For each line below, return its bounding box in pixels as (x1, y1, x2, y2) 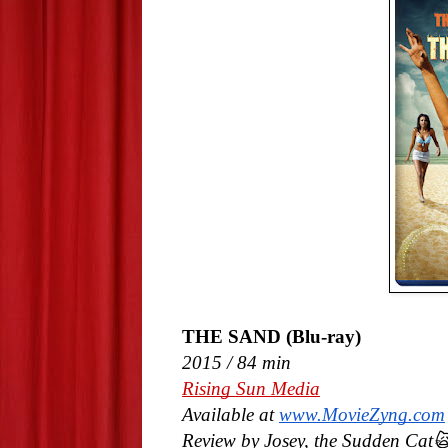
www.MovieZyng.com (279, 404, 445, 426)
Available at (182, 404, 279, 426)
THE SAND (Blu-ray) (182, 326, 361, 348)
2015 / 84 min (182, 352, 291, 374)
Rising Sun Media (182, 378, 320, 400)
